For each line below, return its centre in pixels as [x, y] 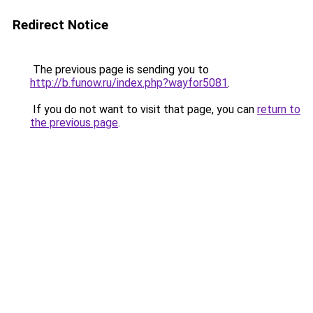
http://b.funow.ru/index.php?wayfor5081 [129, 83]
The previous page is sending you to [119, 70]
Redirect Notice [60, 25]
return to [279, 109]
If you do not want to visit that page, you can [144, 109]
